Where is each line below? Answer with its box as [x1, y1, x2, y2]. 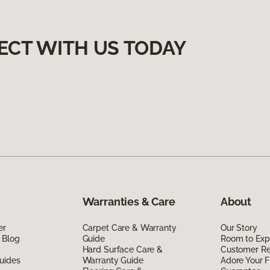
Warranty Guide [82, 255, 143, 265]
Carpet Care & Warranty [82, 222, 177, 233]
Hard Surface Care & [82, 244, 163, 254]
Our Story [220, 222, 257, 233]
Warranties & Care [82, 195, 175, 208]
